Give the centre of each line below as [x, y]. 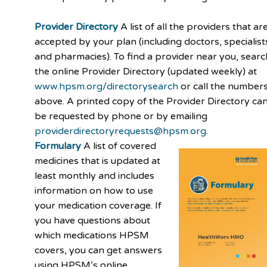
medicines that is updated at [98, 161]
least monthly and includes [95, 176]
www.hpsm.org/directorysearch [107, 86]
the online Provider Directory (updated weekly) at [146, 71]
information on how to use [94, 190]
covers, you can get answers [99, 250]
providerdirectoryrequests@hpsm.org [121, 131]
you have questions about [93, 220]
